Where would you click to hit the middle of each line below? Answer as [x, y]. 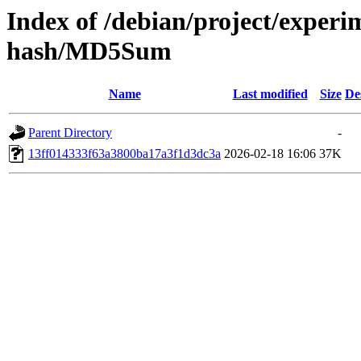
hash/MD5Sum [89, 51]
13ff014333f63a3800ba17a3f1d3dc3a [124, 154]
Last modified [270, 94]
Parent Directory [70, 133]
